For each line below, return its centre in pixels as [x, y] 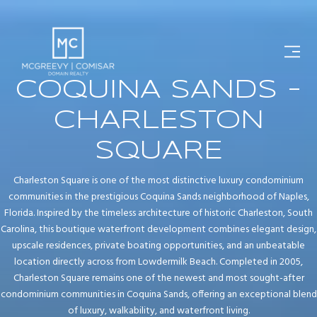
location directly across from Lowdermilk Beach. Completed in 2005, [158, 262]
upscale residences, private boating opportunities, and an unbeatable [158, 246]
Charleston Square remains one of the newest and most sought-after [158, 278]
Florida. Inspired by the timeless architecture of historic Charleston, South [158, 213]
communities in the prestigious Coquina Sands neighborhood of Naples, [158, 197]
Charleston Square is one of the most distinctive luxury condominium [158, 180]
